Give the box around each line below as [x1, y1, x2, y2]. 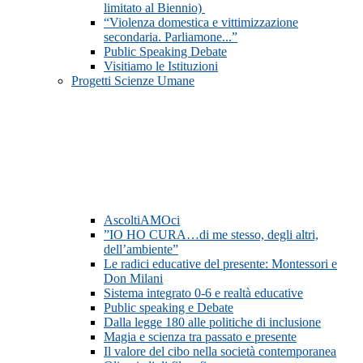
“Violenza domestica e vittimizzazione [104, 15, 298, 30]
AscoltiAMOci [104, 213, 180, 228]
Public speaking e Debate [104, 301, 233, 315]
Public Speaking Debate [104, 45, 227, 59]
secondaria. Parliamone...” [104, 30, 237, 45]
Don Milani [104, 271, 163, 286]
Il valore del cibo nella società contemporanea [104, 344, 336, 359]
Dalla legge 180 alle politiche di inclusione [104, 315, 321, 330]
